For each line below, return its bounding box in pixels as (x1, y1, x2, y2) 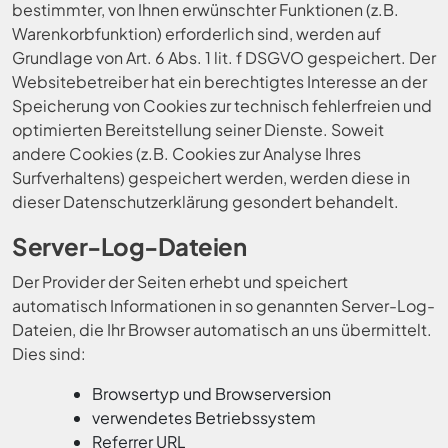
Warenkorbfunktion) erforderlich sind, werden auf (12, 23, 381, 44)
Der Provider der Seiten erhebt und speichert (12, 271, 348, 292)
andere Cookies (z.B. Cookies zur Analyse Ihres (12, 143, 361, 164)
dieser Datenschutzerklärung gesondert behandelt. (12, 191, 399, 212)
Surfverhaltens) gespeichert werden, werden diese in (12, 167, 410, 188)
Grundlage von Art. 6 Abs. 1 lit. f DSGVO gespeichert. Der (12, 47, 436, 68)
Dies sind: (12, 343, 86, 364)
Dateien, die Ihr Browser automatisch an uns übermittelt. (12, 319, 432, 340)
